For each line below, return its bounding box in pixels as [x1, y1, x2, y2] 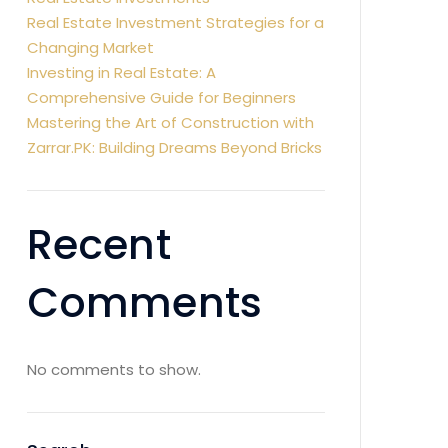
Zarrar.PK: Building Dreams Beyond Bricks [27, 137, 322, 158]
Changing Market [27, 37, 154, 58]
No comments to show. [27, 359, 201, 380]
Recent [27, 216, 171, 273]
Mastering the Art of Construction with [27, 112, 314, 133]
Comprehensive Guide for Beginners [27, 87, 296, 108]
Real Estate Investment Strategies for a [27, 12, 324, 33]
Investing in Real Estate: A [27, 62, 216, 83]
